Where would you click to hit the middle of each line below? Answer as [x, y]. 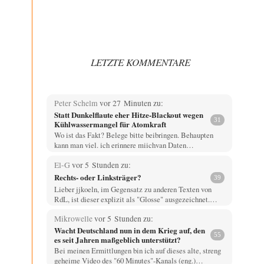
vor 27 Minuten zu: [131, 103]
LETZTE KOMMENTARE [141, 62]
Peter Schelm [77, 103]
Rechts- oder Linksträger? [98, 177]
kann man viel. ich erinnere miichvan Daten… [124, 145]
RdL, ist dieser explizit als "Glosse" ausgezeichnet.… [136, 199]
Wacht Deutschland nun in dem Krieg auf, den [129, 230]
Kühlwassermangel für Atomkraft [110, 124]
